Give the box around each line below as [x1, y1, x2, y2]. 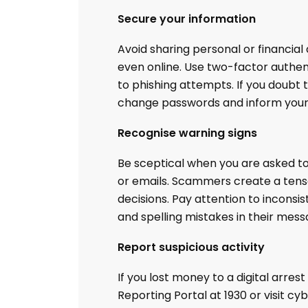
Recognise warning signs [118, 125, 257, 141]
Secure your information [118, 11, 256, 27]
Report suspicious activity [118, 239, 265, 255]
